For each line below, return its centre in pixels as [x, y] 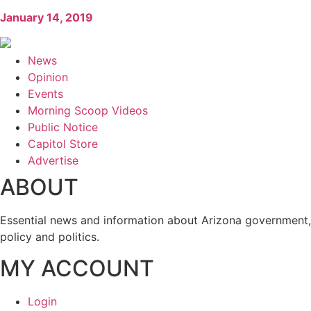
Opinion [48, 77]
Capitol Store [63, 144]
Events [45, 94]
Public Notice [63, 127]
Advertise [53, 161]
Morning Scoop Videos [88, 111]
